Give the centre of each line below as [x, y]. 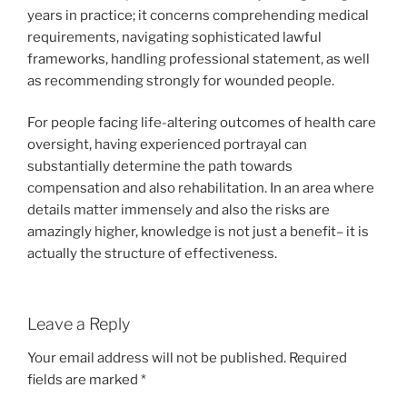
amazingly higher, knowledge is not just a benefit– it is [198, 232]
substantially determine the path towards [160, 167]
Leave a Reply [79, 323]
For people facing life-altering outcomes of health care [202, 123]
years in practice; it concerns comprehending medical [198, 15]
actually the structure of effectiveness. [152, 254]
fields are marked [84, 380]
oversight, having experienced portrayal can [167, 145]
